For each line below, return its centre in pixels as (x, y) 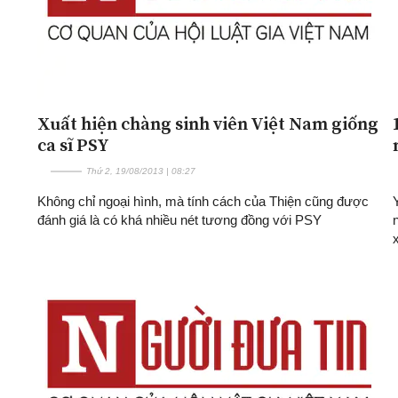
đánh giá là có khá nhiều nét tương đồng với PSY (179, 219)
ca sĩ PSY (73, 144)
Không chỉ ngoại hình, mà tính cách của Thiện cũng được (203, 201)
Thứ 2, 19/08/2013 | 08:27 (141, 171)
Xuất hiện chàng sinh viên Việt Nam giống (208, 123)
